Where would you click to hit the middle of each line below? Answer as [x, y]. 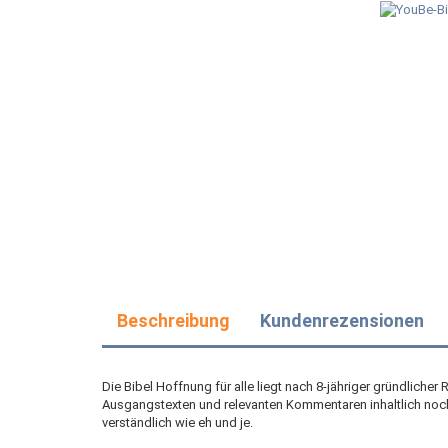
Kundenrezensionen [342, 320]
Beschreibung [173, 320]
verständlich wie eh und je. [177, 422]
